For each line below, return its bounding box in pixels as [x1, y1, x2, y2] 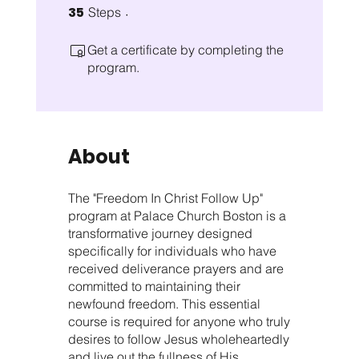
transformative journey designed [67, 224, 252, 241]
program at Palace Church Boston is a [67, 207, 286, 224]
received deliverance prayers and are [67, 260, 284, 276]
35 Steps [120, 2, 155, 12]
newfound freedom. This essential [67, 295, 260, 312]
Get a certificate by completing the [87, 41, 284, 58]
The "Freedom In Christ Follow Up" [67, 189, 263, 206]
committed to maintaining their [67, 277, 240, 294]
